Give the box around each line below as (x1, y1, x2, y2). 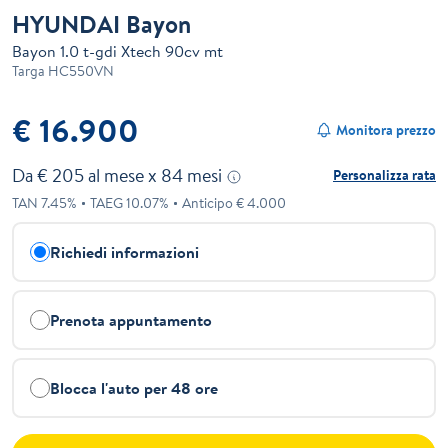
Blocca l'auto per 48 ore (50, 377, 218, 400)
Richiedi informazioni (50, 241, 199, 264)
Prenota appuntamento (50, 309, 212, 332)
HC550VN (45, 61, 114, 82)
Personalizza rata (333, 165, 436, 186)
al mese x (84, 163, 161, 189)
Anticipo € (182, 193, 248, 214)
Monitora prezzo (336, 119, 436, 140)
